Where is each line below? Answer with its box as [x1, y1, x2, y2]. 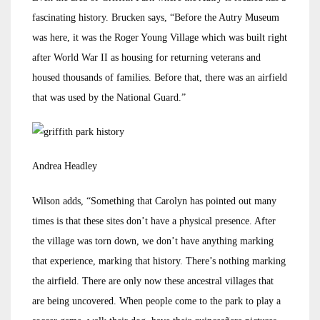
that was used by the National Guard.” [32, 92, 186, 104]
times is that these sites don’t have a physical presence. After [32, 216, 276, 227]
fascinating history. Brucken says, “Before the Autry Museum [32, 12, 279, 24]
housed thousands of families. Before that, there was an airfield [32, 72, 287, 84]
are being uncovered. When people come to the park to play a [32, 296, 281, 307]
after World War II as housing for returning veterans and [32, 52, 261, 64]
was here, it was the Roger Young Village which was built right [32, 32, 287, 44]
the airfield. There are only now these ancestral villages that [32, 276, 274, 287]
